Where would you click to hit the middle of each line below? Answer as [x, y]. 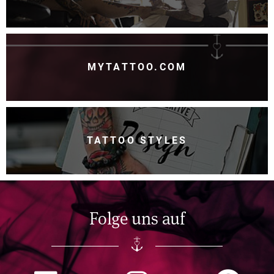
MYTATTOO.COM [137, 67]
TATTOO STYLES [137, 140]
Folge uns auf [137, 218]
